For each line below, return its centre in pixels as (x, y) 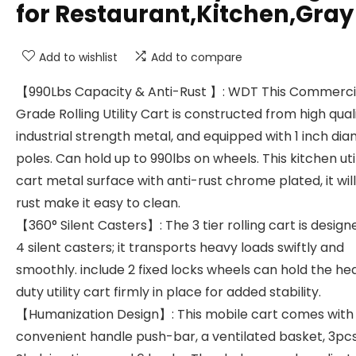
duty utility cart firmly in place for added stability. (168, 292)
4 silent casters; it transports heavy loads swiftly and (180, 248)
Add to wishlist (78, 58)
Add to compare (197, 58)
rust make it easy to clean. (98, 203)
